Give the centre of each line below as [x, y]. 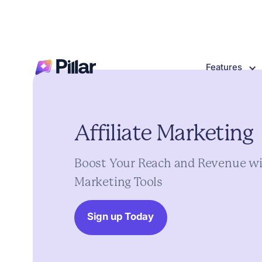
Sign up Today [121, 217]
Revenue [222, 163]
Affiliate [113, 132]
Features [224, 67]
